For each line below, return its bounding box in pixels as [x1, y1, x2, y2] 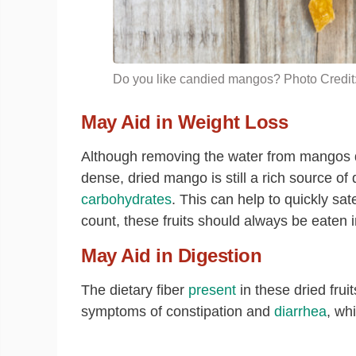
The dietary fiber [81, 282, 188, 298]
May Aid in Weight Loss [81, 111, 288, 133]
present [188, 282, 236, 298]
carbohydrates [81, 192, 172, 207]
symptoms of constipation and [81, 304, 274, 319]
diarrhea [274, 304, 327, 319]
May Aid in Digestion [81, 245, 262, 266]
